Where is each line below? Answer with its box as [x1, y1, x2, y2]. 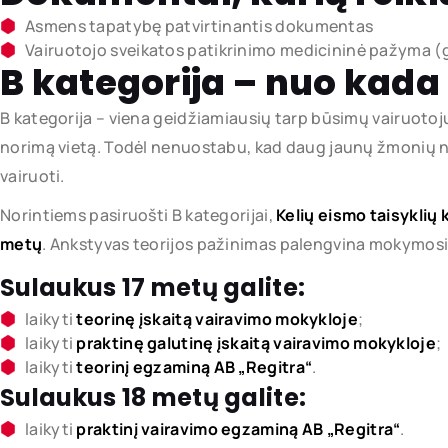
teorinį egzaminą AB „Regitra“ [76, 355, 313, 378]
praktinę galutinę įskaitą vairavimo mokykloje [76, 331, 436, 354]
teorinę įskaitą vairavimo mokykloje [76, 307, 358, 330]
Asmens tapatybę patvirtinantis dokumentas [25, 14, 374, 37]
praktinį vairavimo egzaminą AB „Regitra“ [76, 417, 401, 440]
